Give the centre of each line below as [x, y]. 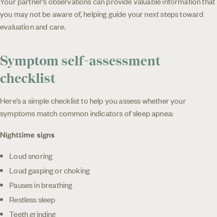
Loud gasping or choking [50, 170]
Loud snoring [31, 155]
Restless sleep [32, 199]
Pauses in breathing [41, 184]
